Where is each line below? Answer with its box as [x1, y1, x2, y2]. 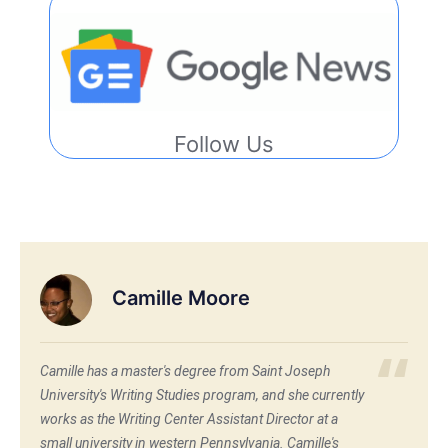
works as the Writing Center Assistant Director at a [40, 411, 338, 428]
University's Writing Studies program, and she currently [40, 387, 364, 404]
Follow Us [174, 131, 274, 158]
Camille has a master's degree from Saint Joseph [40, 363, 330, 380]
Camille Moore [112, 285, 250, 310]
